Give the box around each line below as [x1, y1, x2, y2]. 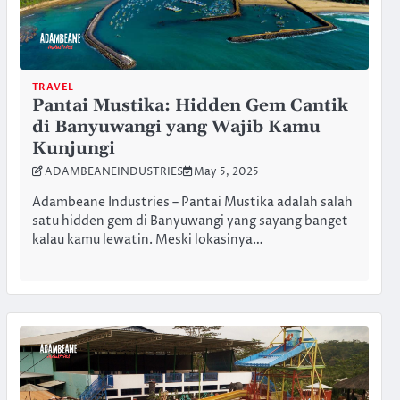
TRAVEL [31, 79, 74, 94]
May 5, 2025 [193, 164, 259, 179]
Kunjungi [31, 137, 115, 160]
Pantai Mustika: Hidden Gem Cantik [31, 94, 348, 117]
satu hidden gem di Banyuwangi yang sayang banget [31, 212, 348, 230]
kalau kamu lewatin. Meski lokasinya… [31, 230, 263, 249]
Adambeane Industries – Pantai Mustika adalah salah [31, 193, 353, 212]
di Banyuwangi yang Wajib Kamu [31, 115, 321, 138]
